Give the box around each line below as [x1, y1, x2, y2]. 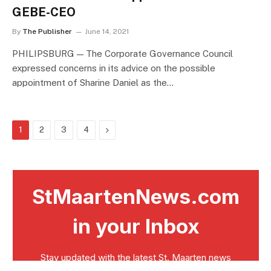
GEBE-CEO [12, 5, 76, 20]
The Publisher [22, 27, 72, 36]
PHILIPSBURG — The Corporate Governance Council [12, 48, 233, 59]
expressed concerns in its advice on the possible [12, 63, 215, 74]
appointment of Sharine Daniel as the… [12, 77, 174, 88]
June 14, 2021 [85, 27, 129, 36]
